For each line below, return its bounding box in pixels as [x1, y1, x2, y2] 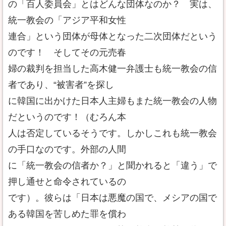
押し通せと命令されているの [8, 177, 126, 187]
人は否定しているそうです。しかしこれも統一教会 [8, 128, 217, 138]
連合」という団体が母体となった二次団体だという [8, 31, 217, 41]
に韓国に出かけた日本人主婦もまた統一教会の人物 [8, 96, 217, 106]
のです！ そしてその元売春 [8, 47, 126, 58]
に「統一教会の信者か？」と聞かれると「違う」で [8, 160, 217, 171]
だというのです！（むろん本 [8, 112, 126, 122]
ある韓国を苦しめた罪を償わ [8, 209, 126, 219]
